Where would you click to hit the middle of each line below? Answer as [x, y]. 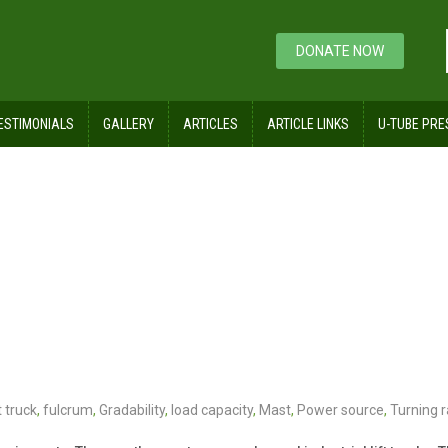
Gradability [132, 410]
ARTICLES [210, 124]
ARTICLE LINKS [308, 124]
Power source [340, 410]
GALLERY [128, 124]
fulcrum [68, 410]
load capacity [212, 410]
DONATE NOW [340, 51]
